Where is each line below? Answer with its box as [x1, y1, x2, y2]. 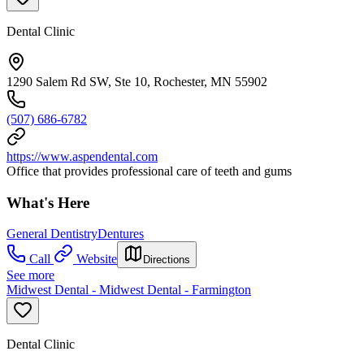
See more [6, 268, 54, 283]
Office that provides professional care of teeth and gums [6, 163, 292, 178]
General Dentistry [6, 227, 97, 241]
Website [76, 252, 117, 266]
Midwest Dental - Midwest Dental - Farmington [6, 283, 251, 297]
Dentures [97, 227, 144, 241]
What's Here [6, 193, 89, 211]
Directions [143, 253, 190, 266]
